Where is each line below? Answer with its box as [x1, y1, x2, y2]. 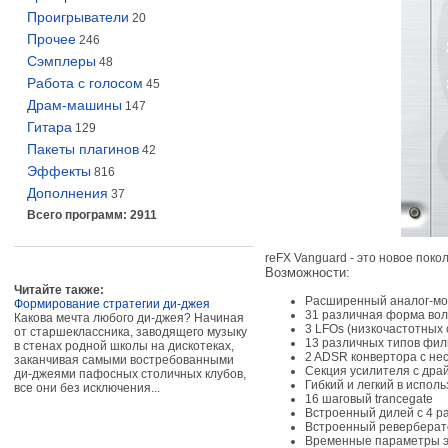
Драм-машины [27, 96, 122, 113]
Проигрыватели [27, 8, 129, 25]
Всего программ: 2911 [27, 207, 157, 222]
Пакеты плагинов [27, 140, 139, 157]
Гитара [27, 118, 72, 135]
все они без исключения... [14, 380, 160, 395]
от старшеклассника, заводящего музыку [14, 324, 247, 339]
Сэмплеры [27, 52, 96, 69]
